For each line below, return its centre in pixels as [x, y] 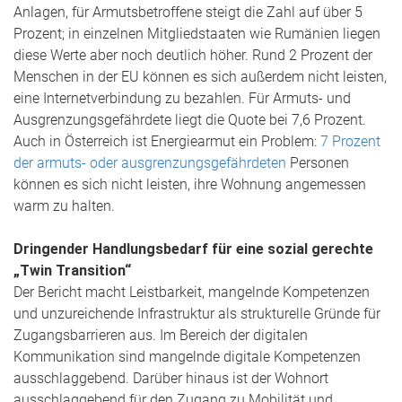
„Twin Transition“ [72, 271]
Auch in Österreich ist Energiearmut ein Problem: [167, 141]
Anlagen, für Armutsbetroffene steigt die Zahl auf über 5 [188, 12]
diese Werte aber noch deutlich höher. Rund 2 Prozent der [193, 55]
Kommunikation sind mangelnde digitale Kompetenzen [187, 357]
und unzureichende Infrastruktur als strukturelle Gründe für [197, 314]
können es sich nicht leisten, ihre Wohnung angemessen [190, 184]
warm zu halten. [64, 206]
